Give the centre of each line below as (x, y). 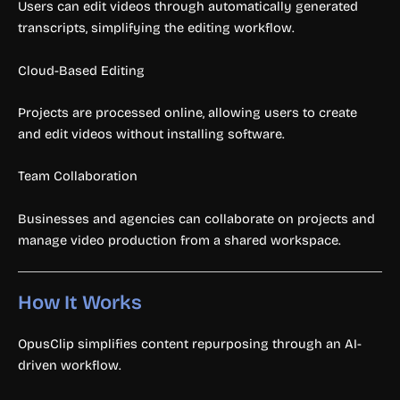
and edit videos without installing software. (151, 134)
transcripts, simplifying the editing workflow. (156, 28)
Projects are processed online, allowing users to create (187, 113)
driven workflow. (70, 366)
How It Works (80, 303)
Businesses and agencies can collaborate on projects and (196, 218)
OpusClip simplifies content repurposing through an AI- (190, 344)
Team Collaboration (78, 176)
